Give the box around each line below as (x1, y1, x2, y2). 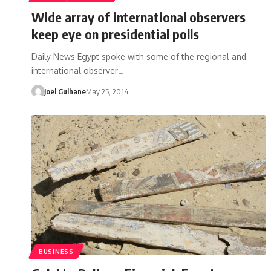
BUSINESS (39, 247, 74, 255)
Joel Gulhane (44, 86, 86, 96)
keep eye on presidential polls (31, 25, 199, 42)
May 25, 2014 (85, 86, 128, 96)
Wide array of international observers (31, 8, 246, 25)
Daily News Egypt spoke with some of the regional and (31, 51, 246, 62)
